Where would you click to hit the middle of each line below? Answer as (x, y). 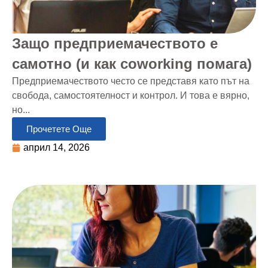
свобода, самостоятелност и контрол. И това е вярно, (131, 95)
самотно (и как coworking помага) (132, 63)
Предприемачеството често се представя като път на (131, 81)
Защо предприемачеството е (115, 43)
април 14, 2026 (57, 147)
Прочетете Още (59, 129)
